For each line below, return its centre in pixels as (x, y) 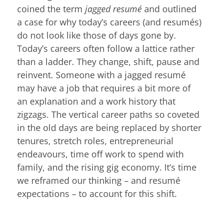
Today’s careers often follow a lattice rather (106, 48)
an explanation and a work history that (96, 101)
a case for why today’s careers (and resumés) (109, 22)
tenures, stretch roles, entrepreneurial (95, 141)
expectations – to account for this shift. (97, 193)
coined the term (51, 9)
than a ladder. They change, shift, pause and (108, 61)
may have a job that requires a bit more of (104, 88)
